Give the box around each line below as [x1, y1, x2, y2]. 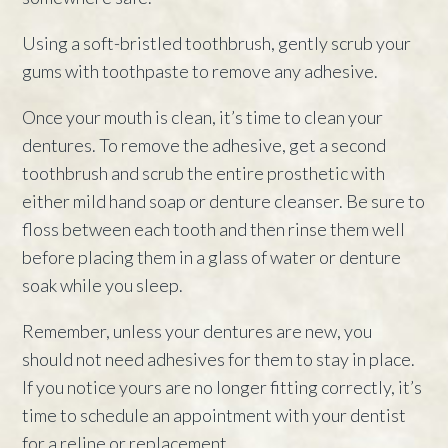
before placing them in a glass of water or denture [22, 245, 402, 268]
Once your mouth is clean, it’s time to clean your [22, 105, 384, 128]
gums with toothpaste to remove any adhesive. [22, 59, 379, 82]
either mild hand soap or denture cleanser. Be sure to [22, 189, 426, 212]
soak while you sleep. [22, 273, 184, 296]
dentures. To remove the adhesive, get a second [22, 133, 387, 156]
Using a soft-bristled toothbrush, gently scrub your [22, 31, 412, 54]
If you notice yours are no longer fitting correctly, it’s [22, 375, 423, 398]
